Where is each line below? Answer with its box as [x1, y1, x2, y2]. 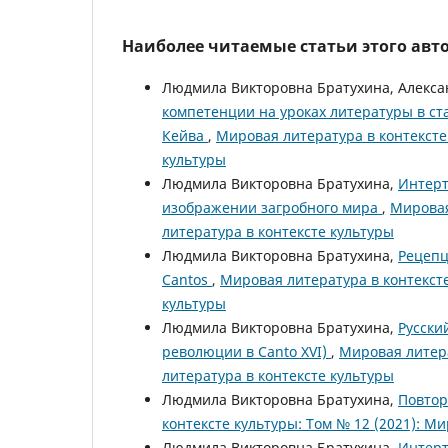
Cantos [162, 269, 212, 289]
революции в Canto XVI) [162, 341, 331, 361]
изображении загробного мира [162, 197, 382, 217]
